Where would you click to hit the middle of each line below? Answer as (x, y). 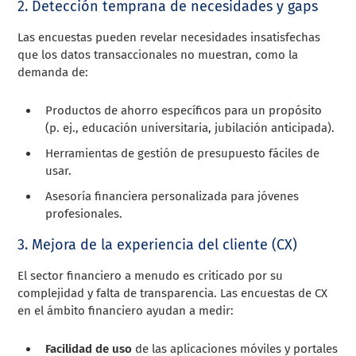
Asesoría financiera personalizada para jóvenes (172, 196)
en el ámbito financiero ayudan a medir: (126, 310)
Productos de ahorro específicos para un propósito (184, 110)
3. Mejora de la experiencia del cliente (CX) (158, 244)
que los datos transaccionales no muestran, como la (158, 54)
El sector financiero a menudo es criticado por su (151, 275)
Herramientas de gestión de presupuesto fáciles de (183, 153)
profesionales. (84, 213)
